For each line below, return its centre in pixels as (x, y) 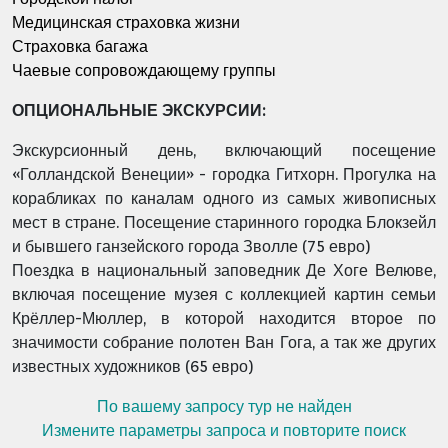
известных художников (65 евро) (133, 366)
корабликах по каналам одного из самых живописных (224, 198)
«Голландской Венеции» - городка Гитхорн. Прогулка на (224, 174)
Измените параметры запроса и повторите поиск (224, 430)
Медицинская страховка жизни (126, 22)
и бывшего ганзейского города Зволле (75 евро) (191, 246)
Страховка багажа (80, 46)
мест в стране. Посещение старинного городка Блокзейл (224, 222)
